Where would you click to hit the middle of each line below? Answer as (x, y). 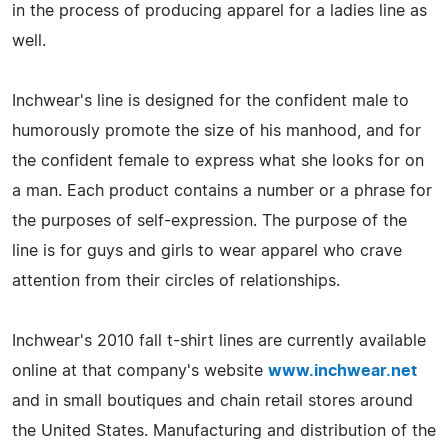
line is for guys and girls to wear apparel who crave (207, 250)
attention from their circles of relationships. (176, 280)
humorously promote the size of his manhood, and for (216, 130)
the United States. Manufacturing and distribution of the (224, 430)
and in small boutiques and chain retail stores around (212, 400)
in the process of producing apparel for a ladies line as (219, 10)
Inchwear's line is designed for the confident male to (210, 100)
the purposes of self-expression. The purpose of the (209, 220)
